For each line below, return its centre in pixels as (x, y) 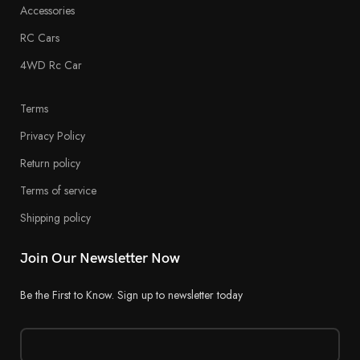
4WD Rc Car (51, 65)
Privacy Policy (53, 135)
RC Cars (40, 37)
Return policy (51, 163)
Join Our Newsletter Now (100, 258)
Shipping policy (56, 217)
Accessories (48, 10)
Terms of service (59, 190)
